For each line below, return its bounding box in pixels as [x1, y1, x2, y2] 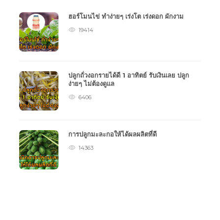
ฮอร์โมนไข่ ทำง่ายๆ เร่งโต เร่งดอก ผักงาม [68, 12, 186, 20]
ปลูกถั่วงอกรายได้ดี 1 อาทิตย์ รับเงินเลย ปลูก [68, 71, 189, 79]
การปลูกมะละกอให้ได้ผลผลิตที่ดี [68, 130, 159, 138]
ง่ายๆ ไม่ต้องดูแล [68, 80, 116, 87]
